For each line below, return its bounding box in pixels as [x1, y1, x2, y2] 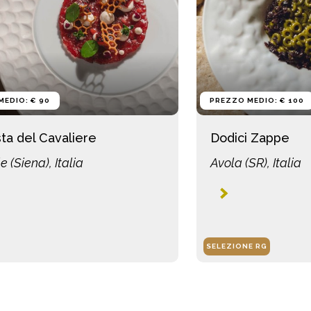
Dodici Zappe [210, 130, 289, 145]
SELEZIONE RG [206, 242, 267, 250]
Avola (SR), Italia [210, 155, 301, 170]
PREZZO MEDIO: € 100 [210, 96, 304, 104]
